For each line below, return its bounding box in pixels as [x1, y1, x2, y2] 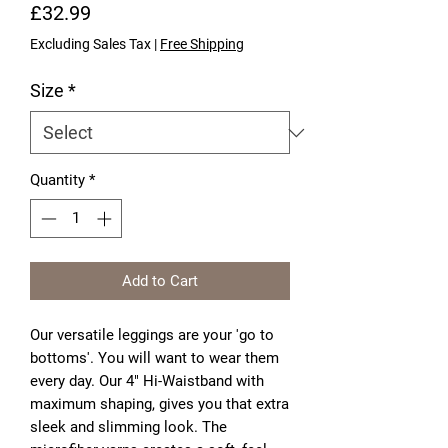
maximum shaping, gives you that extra [30, 394, 289, 413]
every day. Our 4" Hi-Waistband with [30, 371, 264, 390]
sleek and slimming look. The [30, 417, 227, 436]
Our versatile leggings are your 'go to [30, 325, 274, 344]
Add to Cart [122, 271, 198, 290]
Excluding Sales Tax [30, 36, 151, 52]
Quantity [30, 171, 85, 189]
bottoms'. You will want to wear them [30, 348, 279, 367]
